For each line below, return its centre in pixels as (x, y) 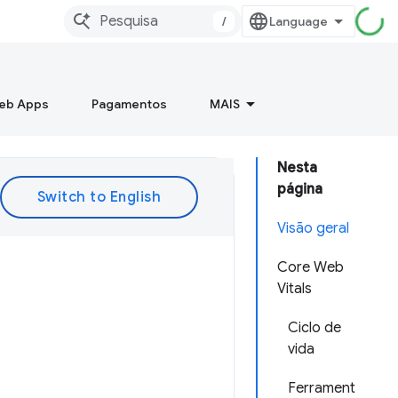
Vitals (295, 289)
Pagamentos (129, 104)
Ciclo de (314, 328)
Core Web (310, 267)
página (300, 189)
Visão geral (313, 228)
